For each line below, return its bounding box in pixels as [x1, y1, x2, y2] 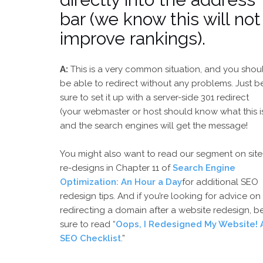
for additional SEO [182, 177, 258, 187]
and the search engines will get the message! [60, 120, 248, 131]
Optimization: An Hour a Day [60, 177, 182, 187]
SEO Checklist [60, 233, 121, 244]
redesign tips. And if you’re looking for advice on [60, 191, 261, 201]
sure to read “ [60, 219, 116, 230]
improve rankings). [60, 28, 205, 49]
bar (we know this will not [60, 9, 261, 29]
